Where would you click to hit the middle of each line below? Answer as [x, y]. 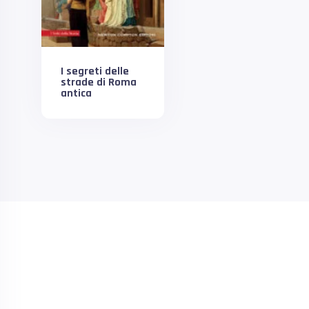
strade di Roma [99, 82]
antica [76, 93]
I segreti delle [95, 71]
